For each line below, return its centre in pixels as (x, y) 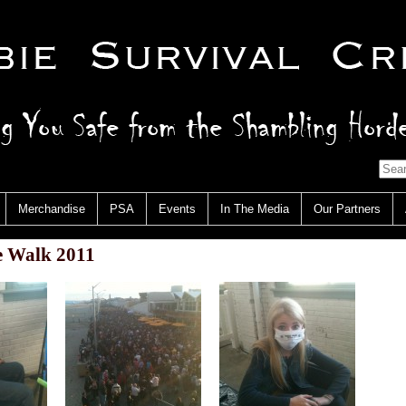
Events (177, 208)
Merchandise (52, 208)
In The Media (255, 208)
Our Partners (347, 208)
